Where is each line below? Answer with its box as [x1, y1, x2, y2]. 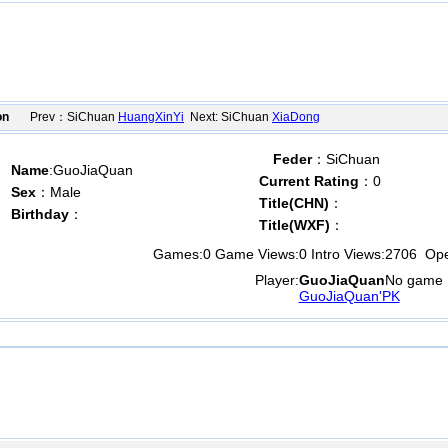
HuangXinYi [118, 110, 184, 124]
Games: [152, 246, 203, 262]
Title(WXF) [259, 217, 330, 233]
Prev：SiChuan [9, 110, 118, 124]
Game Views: [210, 246, 299, 262]
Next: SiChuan [184, 110, 272, 124]
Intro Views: [306, 246, 385, 262]
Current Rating [259, 173, 359, 189]
